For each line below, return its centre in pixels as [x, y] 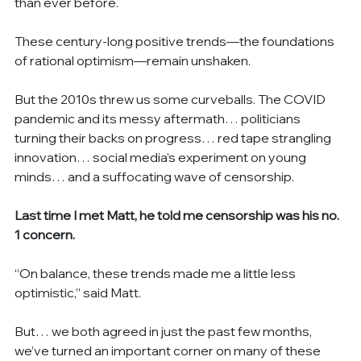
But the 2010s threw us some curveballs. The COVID [172, 99]
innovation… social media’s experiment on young [162, 157]
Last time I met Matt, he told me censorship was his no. [178, 215]
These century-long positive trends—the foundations [176, 41]
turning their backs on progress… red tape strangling [174, 137]
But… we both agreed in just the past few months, [165, 331]
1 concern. [45, 234]
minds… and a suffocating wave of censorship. [155, 176]
